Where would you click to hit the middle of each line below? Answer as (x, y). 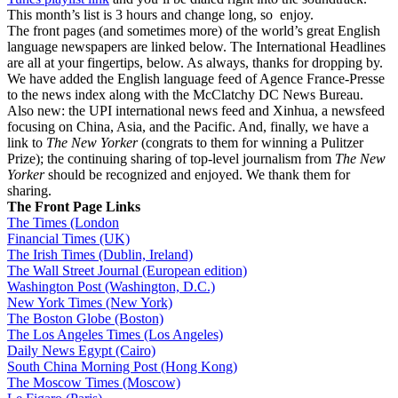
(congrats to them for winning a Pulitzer (251, 143)
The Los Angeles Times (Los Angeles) (115, 335)
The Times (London (63, 223)
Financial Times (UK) (68, 239)
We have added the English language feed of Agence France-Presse (196, 79)
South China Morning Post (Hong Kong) (122, 367)
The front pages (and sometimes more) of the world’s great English (194, 31)
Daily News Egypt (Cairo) (81, 351)
